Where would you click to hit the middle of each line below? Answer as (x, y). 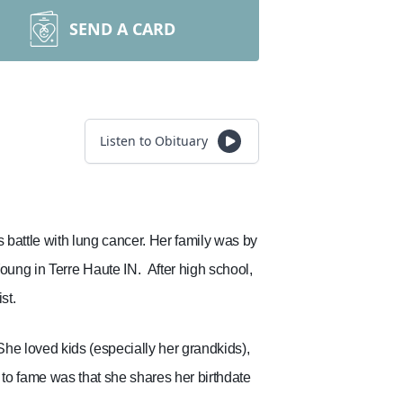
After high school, (200, 269)
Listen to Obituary (154, 141)
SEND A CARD (122, 29)
